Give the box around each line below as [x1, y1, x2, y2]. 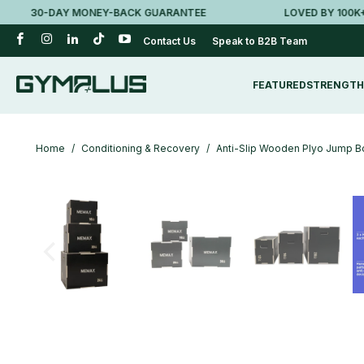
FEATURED [252, 79, 306, 91]
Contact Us [143, 34, 197, 47]
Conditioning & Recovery [80, 142, 200, 154]
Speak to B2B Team [212, 34, 308, 47]
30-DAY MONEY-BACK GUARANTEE [7, 6, 184, 19]
